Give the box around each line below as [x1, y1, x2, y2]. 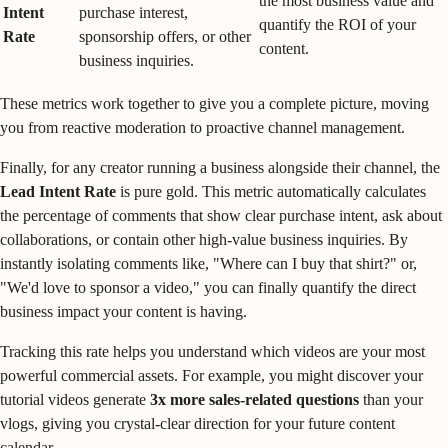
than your [359, 390, 423, 408]
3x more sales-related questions [150, 390, 359, 408]
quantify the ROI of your [259, 15, 416, 33]
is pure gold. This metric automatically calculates [116, 182, 426, 200]
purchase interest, [79, 3, 188, 21]
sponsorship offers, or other [79, 27, 251, 45]
